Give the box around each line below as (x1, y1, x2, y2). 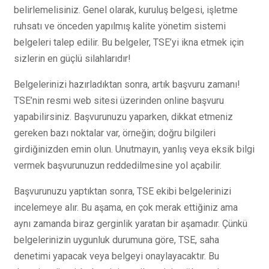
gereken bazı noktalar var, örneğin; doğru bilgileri (14, 127, 216, 139)
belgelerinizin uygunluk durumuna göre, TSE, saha (14, 234, 219, 246)
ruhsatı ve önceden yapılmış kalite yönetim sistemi (14, 20, 226, 32)
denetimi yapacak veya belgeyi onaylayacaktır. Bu (14, 250, 219, 262)
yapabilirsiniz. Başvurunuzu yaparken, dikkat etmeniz (14, 111, 233, 122)
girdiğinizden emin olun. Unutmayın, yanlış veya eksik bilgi (14, 144, 255, 155)
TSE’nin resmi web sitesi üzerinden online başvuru (14, 95, 224, 106)
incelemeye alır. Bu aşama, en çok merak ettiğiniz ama (14, 202, 238, 213)
